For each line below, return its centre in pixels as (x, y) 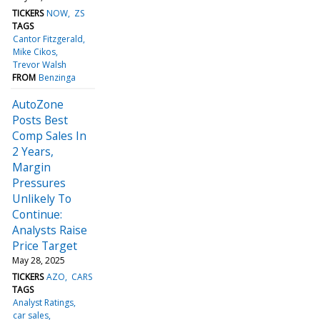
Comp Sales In (49, 135)
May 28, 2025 (39, 260)
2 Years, (33, 151)
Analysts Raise (50, 230)
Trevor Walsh (40, 64)
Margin (31, 167)
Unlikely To (42, 198)
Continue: (37, 214)
